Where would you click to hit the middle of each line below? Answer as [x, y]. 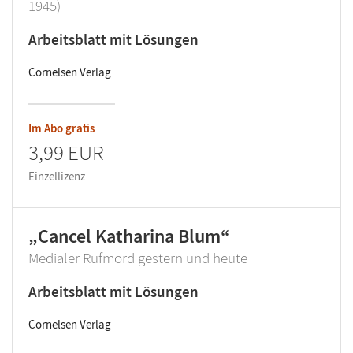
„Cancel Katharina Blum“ [129, 236]
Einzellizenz [57, 176]
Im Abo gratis [61, 128]
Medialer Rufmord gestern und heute [138, 258]
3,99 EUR [66, 152]
